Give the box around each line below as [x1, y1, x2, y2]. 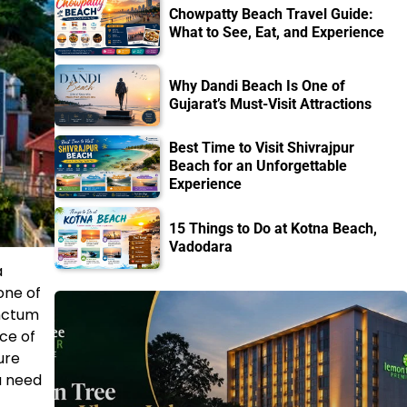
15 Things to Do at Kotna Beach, [169, 219, 378, 237]
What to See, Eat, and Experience [169, 24, 385, 42]
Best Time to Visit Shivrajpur [169, 139, 355, 157]
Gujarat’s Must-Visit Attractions [169, 94, 372, 113]
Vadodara [169, 237, 233, 255]
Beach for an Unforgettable [169, 157, 348, 175]
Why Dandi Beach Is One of [169, 76, 346, 94]
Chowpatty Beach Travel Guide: [169, 5, 374, 24]
